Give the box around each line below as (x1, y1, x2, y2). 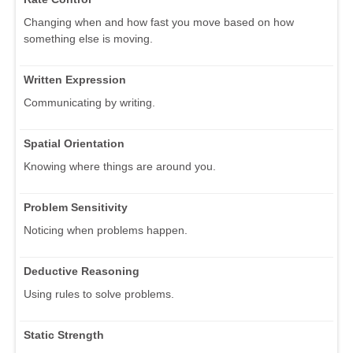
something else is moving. (24, 32, 153, 45)
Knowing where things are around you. (24, 159, 216, 173)
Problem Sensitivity (24, 200, 128, 214)
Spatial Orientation (24, 136, 124, 150)
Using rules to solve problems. (24, 287, 174, 300)
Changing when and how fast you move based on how (24, 15, 294, 28)
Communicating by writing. (24, 95, 155, 109)
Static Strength (24, 328, 104, 341)
